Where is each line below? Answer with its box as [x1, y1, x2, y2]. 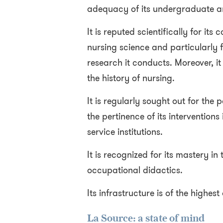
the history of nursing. [87, 72, 175, 85]
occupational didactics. [87, 164, 183, 177]
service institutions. [87, 125, 163, 138]
